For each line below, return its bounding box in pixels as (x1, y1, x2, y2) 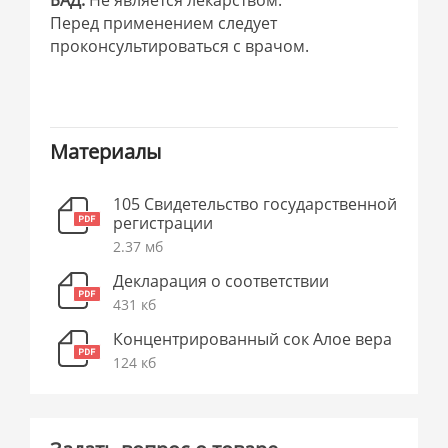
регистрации (113, 211, 214, 234)
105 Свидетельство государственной (113, 192, 398, 215)
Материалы (50, 137, 162, 165)
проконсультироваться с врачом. (50, 35, 314, 58)
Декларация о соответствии (113, 269, 330, 292)
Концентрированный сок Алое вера (113, 327, 393, 350)
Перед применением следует (50, 12, 278, 35)
